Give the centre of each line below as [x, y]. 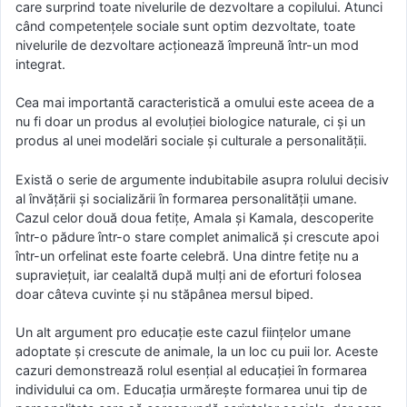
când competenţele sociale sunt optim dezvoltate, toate [185, 25]
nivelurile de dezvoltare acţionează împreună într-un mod [187, 45]
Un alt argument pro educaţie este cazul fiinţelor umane [183, 333]
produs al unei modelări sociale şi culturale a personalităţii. [191, 141]
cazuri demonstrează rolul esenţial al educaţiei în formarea [191, 371]
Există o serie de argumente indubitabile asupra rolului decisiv [202, 179]
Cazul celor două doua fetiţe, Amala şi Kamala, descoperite [194, 217]
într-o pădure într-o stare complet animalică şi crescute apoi [197, 236]
